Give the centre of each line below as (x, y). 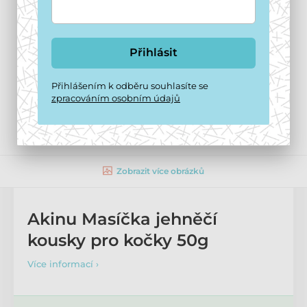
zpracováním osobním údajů (116, 98)
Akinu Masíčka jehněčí (122, 219)
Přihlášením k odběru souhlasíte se (130, 85)
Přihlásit (153, 52)
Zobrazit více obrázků (160, 171)
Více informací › (63, 263)
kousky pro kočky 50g (118, 240)
